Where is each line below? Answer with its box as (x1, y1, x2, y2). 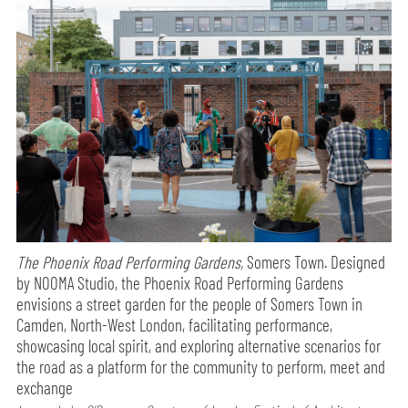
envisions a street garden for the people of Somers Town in (16, 293, 363, 315)
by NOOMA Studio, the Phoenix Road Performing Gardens (16, 272, 344, 294)
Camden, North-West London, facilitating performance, (16, 314, 333, 336)
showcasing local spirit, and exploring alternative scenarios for (16, 335, 382, 357)
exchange (16, 377, 74, 399)
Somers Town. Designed (243, 251, 386, 273)
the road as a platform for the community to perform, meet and (16, 356, 386, 378)
